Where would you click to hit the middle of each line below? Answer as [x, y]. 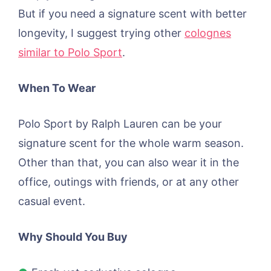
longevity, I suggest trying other [101, 33]
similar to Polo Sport [70, 53]
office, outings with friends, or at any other [129, 182]
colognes [208, 33]
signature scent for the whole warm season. [131, 143]
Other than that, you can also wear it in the [129, 163]
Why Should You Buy [73, 237]
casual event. [52, 201]
